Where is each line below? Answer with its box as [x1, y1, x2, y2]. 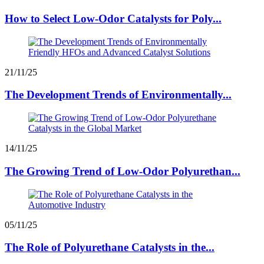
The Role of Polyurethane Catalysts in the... [5, 241, 214, 254]
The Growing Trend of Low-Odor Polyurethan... [5, 164, 240, 177]
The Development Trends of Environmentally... [5, 88, 232, 101]
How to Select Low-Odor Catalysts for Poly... [5, 12, 222, 25]
